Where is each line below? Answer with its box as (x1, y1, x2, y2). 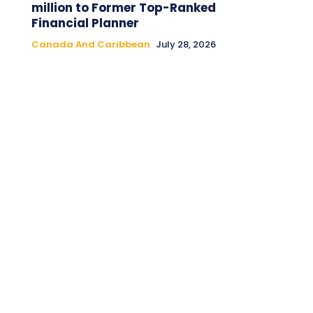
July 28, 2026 (155, 37, 216, 51)
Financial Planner (31, 14, 139, 31)
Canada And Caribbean (31, 37, 150, 51)
